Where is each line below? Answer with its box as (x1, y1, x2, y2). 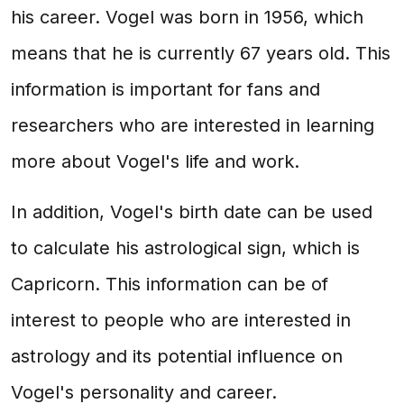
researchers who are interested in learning (11, 115, 374, 136)
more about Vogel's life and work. (11, 151, 299, 172)
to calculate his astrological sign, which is (11, 237, 360, 259)
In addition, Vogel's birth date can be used (11, 201, 372, 223)
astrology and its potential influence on (11, 345, 343, 367)
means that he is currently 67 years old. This (11, 42, 390, 64)
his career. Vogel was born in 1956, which (11, 6, 363, 28)
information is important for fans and (11, 78, 320, 100)
